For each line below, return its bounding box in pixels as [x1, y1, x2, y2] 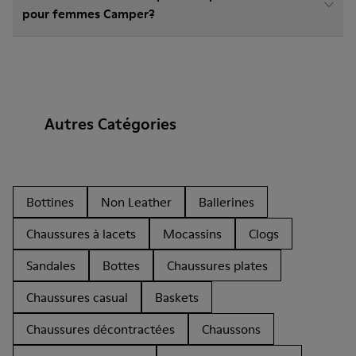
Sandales [26, 257, 75, 274]
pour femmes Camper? [22, 5, 155, 22]
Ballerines [199, 193, 254, 211]
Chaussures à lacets [26, 225, 136, 242]
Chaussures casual [26, 288, 128, 306]
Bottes [103, 257, 140, 274]
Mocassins [163, 225, 222, 242]
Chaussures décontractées [26, 320, 175, 338]
